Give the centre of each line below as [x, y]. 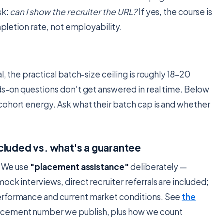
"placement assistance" [80, 166]
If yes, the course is [174, 12]
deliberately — [158, 166]
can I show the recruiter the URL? [73, 12]
